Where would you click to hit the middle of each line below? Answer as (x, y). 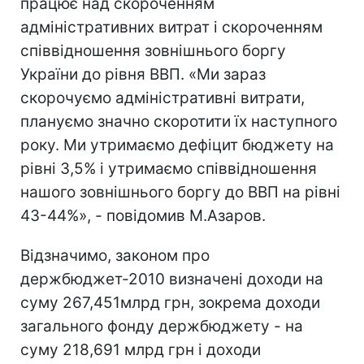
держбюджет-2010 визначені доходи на (172, 279)
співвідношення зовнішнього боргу (153, 51)
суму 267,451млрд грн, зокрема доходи (170, 303)
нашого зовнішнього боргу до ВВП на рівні (180, 192)
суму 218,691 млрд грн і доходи (141, 350)
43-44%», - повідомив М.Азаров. (143, 216)
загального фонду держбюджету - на (162, 326)
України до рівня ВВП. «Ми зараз (143, 74)
